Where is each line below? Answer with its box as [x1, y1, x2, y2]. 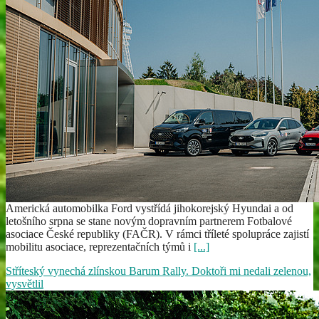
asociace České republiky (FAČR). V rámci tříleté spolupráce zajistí [6, 227, 309, 240]
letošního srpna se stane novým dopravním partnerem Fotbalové [6, 214, 292, 227]
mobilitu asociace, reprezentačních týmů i [6, 240, 194, 253]
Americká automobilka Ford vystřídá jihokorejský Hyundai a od [6, 202, 293, 214]
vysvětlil [6, 277, 43, 290]
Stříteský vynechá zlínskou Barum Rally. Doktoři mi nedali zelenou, [6, 264, 311, 277]
